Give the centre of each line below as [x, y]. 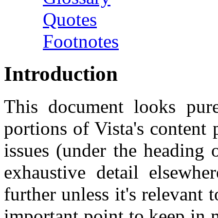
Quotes [70, 19]
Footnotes [81, 41]
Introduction [61, 74]
